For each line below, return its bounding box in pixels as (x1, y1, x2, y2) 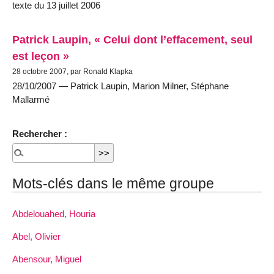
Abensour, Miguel (12, 254, 81, 265)
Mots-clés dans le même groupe (12, 175, 214, 191)
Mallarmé (12, 94, 50, 105)
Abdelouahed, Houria (12, 208, 95, 219)
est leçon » (12, 49, 69, 62)
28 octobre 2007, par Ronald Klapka (12, 67, 133, 76)
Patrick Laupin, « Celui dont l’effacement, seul (12, 32, 253, 46)
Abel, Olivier (12, 231, 61, 242)
